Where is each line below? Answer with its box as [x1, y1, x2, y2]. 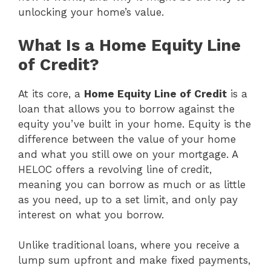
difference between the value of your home [18, 132, 236, 145]
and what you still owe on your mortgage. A [18, 148, 238, 160]
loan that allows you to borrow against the [18, 102, 235, 115]
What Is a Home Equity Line [18, 35, 241, 55]
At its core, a [18, 87, 84, 100]
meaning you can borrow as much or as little [18, 178, 246, 191]
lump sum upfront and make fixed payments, [18, 254, 250, 267]
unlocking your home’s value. [18, 6, 164, 19]
